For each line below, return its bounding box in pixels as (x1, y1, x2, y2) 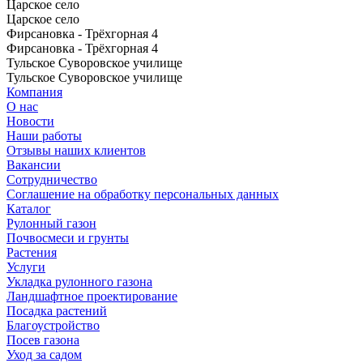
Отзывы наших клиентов (6, 143, 146, 157)
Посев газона (6, 332, 79, 347)
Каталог (6, 201, 51, 216)
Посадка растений (6, 303, 107, 318)
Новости (6, 113, 54, 128)
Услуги (6, 259, 45, 274)
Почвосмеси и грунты (6, 230, 129, 245)
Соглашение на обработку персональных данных (6, 186, 279, 201)
